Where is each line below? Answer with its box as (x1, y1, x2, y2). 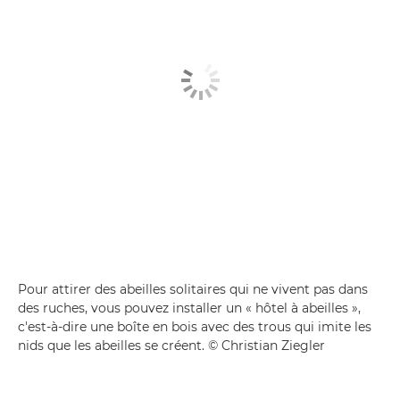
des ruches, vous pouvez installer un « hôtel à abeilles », (18, 299, 361, 316)
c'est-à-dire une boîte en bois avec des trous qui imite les (18, 318, 371, 335)
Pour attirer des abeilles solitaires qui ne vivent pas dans (18, 280, 368, 297)
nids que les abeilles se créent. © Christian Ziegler (18, 337, 325, 354)
